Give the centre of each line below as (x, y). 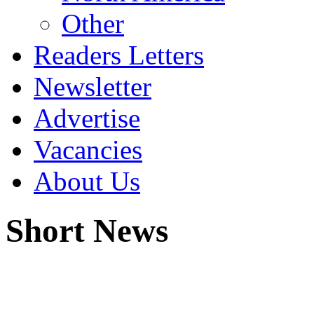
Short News (87, 231)
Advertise (87, 118)
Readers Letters (119, 55)
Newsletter (93, 87)
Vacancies (88, 150)
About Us (87, 181)
